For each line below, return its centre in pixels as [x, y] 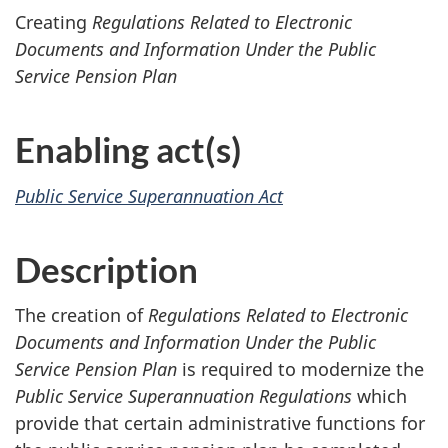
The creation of [81, 315]
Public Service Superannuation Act [149, 195]
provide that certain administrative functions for [220, 423]
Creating [53, 22]
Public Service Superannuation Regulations [183, 396]
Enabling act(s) [128, 149]
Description [106, 268]
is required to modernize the [303, 369]
